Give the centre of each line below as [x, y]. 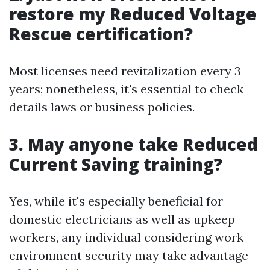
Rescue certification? [101, 34]
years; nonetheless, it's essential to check [126, 89]
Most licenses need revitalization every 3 [125, 71]
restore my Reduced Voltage [133, 14]
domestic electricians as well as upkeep [122, 219]
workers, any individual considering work [126, 237]
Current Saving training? [116, 164]
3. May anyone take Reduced [133, 144]
